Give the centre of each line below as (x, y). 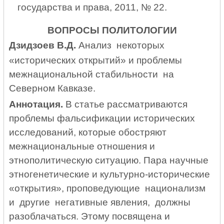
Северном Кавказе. (52, 88)
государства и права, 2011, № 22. (92, 7)
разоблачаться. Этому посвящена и (91, 216)
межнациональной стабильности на (92, 74)
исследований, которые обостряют (88, 132)
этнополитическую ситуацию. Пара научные (109, 160)
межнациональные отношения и (82, 146)
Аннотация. (36, 104)
